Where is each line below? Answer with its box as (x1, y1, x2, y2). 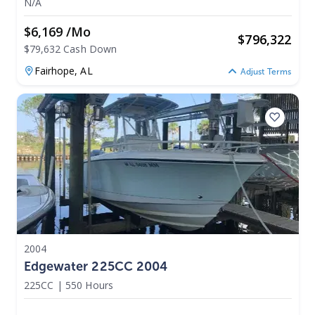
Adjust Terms (240, 66, 292, 77)
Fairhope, (34, 64, 81, 77)
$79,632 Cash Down (23, 42, 117, 56)
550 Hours (65, 278, 114, 292)
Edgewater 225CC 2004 (23, 258, 168, 274)
